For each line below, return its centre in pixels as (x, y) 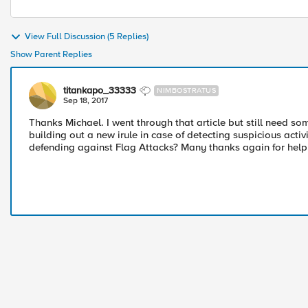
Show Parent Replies (51, 54)
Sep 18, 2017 (86, 101)
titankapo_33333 (100, 90)
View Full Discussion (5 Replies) (87, 37)
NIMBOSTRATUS (186, 90)
